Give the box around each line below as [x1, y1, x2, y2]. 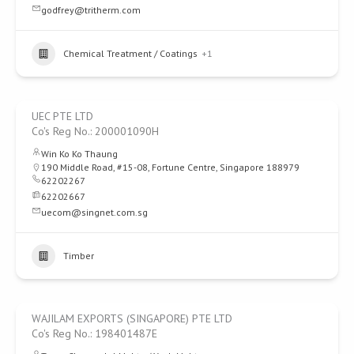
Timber [63, 250, 94, 262]
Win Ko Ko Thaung [41, 148, 118, 160]
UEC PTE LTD [32, 109, 93, 124]
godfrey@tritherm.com [41, 4, 141, 17]
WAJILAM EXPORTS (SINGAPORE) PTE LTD [32, 311, 232, 326]
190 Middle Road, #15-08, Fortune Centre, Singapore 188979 [41, 161, 299, 174]
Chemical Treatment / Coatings [63, 47, 198, 60]
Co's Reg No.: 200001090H [32, 124, 159, 139]
